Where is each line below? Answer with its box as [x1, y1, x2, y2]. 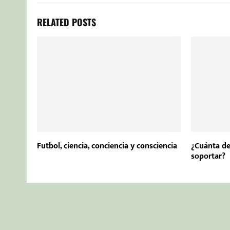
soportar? [190, 149, 225, 163]
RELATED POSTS [37, 15, 96, 29]
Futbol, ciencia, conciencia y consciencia [37, 139, 177, 153]
